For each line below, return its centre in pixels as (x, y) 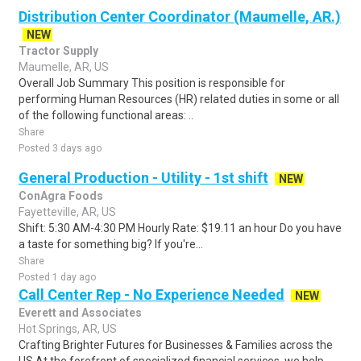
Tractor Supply (58, 51)
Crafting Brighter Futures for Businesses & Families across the (176, 345)
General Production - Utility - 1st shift (143, 178)
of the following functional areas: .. (106, 115)
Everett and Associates (80, 313)
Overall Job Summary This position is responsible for (152, 83)
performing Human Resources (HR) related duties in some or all (179, 99)
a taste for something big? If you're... (111, 244)
